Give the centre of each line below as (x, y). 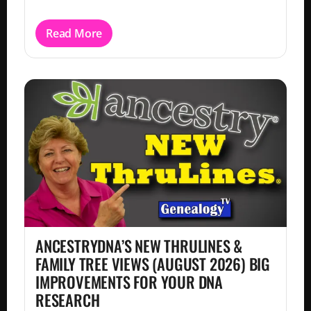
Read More (74, 34)
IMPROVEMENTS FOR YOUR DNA (129, 282)
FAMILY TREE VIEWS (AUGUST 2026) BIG (153, 264)
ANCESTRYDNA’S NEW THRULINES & (139, 246)
